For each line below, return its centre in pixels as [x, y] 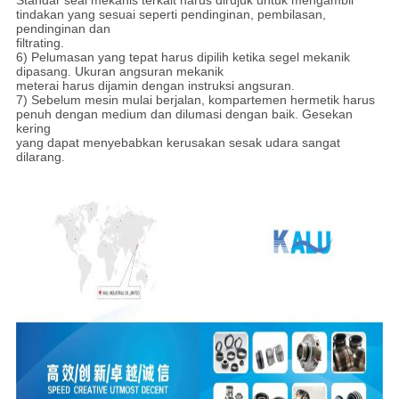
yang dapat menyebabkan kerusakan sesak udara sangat [178, 143]
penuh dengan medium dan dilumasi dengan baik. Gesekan [184, 114]
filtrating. [40, 43]
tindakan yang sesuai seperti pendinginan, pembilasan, [171, 15]
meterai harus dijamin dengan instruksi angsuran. [155, 86]
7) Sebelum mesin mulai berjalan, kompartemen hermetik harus [195, 100]
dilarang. [40, 157]
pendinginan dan [63, 29]
